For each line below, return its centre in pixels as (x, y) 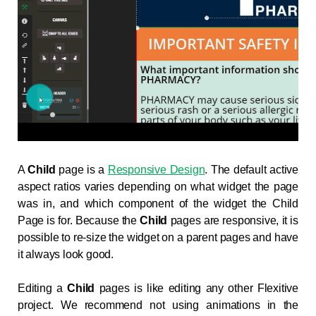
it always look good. (66, 255)
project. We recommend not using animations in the (158, 305)
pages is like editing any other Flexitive (199, 288)
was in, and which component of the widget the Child (158, 204)
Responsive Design (156, 170)
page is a (82, 170)
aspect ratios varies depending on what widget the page (158, 187)
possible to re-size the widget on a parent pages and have (158, 238)
